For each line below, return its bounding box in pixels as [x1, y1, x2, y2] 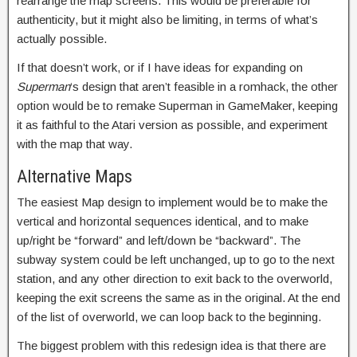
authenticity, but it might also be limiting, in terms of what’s [17, 13, 318, 26]
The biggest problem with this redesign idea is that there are [17, 339, 326, 352]
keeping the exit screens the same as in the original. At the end [17, 291, 340, 304]
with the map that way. [17, 137, 132, 151]
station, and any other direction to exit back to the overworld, [17, 272, 332, 285]
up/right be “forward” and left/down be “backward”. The [17, 233, 300, 247]
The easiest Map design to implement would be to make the [17, 195, 328, 209]
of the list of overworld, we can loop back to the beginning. [17, 310, 321, 324]
